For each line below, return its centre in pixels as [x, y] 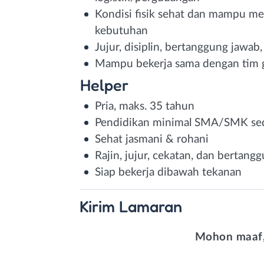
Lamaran [151, 206]
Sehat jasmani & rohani [152, 139]
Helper [104, 85]
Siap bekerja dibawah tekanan [168, 172]
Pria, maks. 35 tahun [145, 106]
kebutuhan [121, 31]
